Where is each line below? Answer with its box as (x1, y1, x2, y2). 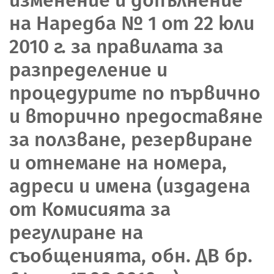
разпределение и (9, 57, 168, 81)
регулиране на (9, 220, 143, 244)
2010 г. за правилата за (9, 34, 223, 58)
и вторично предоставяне (9, 104, 263, 128)
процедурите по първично (9, 81, 261, 105)
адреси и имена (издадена (9, 174, 250, 198)
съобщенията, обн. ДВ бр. (9, 243, 253, 267)
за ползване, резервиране (9, 127, 253, 151)
